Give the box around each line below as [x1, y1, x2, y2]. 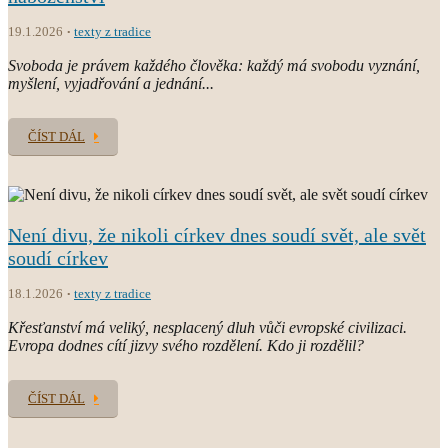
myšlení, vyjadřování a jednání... [8, 74, 214, 92]
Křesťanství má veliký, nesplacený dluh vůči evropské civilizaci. [8, 318, 407, 336]
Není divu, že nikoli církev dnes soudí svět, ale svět [8, 223, 426, 246]
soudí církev [8, 246, 108, 269]
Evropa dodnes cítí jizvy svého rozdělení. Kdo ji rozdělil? [8, 336, 364, 354]
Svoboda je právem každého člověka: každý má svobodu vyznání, [8, 56, 420, 74]
